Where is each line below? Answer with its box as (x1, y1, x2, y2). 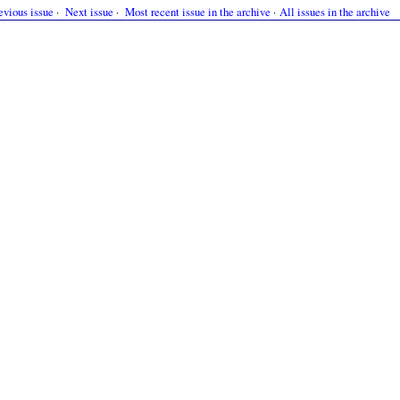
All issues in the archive (279, 4, 390, 20)
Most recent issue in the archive (125, 4, 271, 20)
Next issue (65, 4, 113, 20)
